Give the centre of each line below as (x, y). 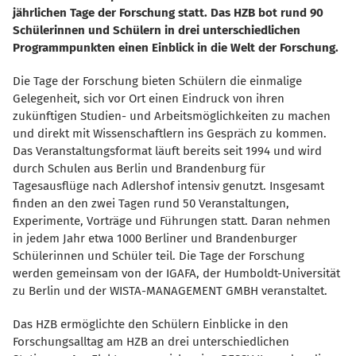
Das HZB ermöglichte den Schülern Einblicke (133, 325)
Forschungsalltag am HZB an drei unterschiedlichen (151, 342)
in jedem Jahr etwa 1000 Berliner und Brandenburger (155, 239)
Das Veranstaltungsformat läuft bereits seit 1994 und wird (167, 151)
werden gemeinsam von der (88, 274)
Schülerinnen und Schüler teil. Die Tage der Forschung (159, 256)
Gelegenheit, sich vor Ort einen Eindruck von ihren (149, 99)
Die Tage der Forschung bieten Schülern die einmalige (157, 81)
